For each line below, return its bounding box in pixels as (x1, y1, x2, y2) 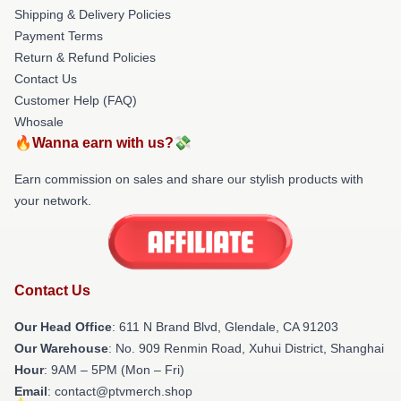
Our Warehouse (14, 341, 108, 356)
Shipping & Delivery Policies (14, 6, 171, 21)
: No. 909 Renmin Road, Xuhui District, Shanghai (108, 341, 384, 356)
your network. (14, 192, 91, 208)
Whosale (14, 114, 64, 129)
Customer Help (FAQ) (14, 92, 137, 107)
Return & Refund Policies (14, 49, 156, 64)
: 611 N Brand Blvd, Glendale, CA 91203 (112, 320, 338, 335)
